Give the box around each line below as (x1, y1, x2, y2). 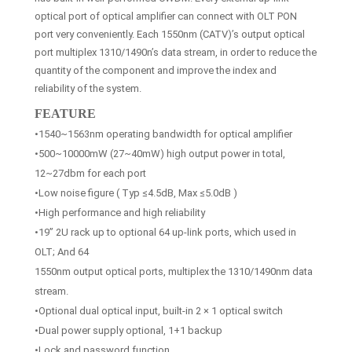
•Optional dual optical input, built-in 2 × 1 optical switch (35, 304, 283, 317)
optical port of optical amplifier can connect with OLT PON (35, 9, 297, 22)
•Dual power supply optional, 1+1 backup (35, 324, 222, 336)
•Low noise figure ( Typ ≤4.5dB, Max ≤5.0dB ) (35, 186, 237, 199)
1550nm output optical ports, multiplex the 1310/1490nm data (35, 265, 313, 277)
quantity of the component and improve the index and (35, 64, 277, 76)
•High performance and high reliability (35, 206, 205, 218)
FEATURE (35, 106, 96, 120)
